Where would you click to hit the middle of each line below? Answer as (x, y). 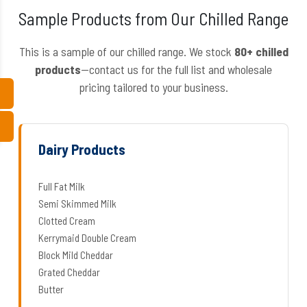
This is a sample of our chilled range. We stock (126, 51)
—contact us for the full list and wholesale (176, 69)
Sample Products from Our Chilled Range (153, 19)
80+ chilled (261, 51)
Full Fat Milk (62, 186)
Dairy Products (82, 149)
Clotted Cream (67, 221)
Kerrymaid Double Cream (87, 238)
